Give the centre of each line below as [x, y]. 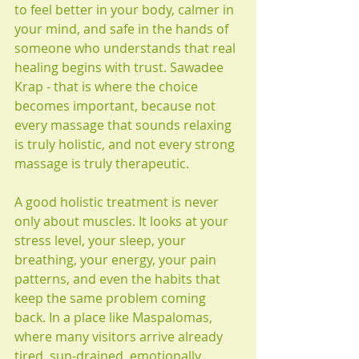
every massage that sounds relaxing [125, 125]
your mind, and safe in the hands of [123, 29]
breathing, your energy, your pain [117, 260]
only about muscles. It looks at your [123, 221]
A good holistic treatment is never [118, 202]
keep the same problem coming [112, 298]
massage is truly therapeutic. [102, 163]
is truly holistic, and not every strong [126, 144]
